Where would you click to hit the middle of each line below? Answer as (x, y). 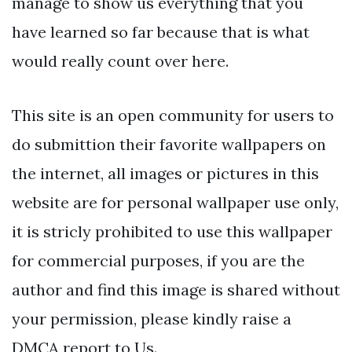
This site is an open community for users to (173, 115)
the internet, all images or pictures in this (165, 174)
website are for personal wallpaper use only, (175, 203)
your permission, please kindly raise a (152, 319)
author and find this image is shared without (176, 290)
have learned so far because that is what (161, 32)
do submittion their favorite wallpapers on (169, 145)
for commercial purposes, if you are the (158, 261)
